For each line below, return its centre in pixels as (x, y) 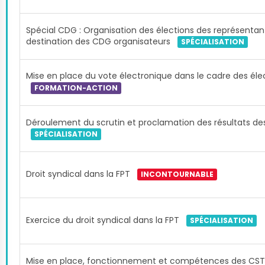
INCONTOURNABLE (177, 174)
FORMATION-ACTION (76, 88)
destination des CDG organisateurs (99, 41)
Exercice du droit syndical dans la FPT (104, 220)
